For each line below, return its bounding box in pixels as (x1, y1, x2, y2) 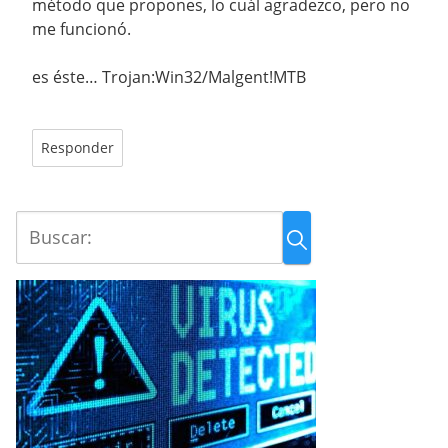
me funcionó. (32, 18, 131, 41)
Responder (41, 138, 114, 158)
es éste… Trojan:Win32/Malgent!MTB (32, 66, 306, 89)
